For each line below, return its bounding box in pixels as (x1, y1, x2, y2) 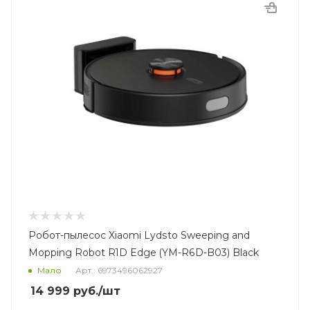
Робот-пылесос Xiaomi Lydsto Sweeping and (28, 228, 250, 241)
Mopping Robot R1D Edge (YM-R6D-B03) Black (28, 246, 259, 259)
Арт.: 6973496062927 (75, 264, 163, 275)
